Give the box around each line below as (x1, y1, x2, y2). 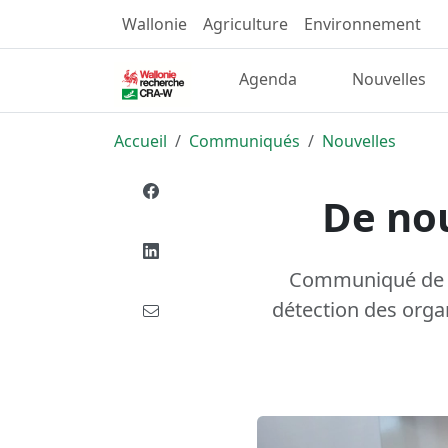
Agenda (239, 68, 298, 91)
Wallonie (122, 13, 187, 35)
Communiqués (189, 129, 300, 152)
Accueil (114, 129, 167, 152)
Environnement (304, 13, 421, 35)
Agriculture (203, 13, 288, 35)
